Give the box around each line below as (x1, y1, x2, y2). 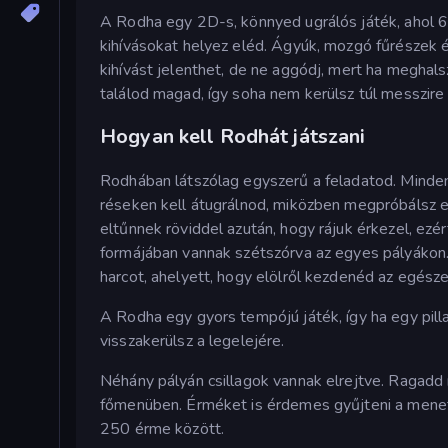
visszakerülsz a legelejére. (100, 329, 285, 352)
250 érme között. (100, 417, 225, 440)
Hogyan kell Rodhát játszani (100, 123, 366, 151)
